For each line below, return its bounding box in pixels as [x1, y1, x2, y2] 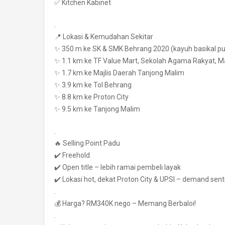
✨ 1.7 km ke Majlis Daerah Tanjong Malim [54, 69, 184, 77]
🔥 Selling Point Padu [54, 139, 120, 147]
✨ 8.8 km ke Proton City [54, 93, 129, 101]
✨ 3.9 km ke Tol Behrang [54, 81, 132, 89]
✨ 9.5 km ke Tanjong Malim [54, 105, 140, 113]
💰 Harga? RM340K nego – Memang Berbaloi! [54, 199, 196, 207]
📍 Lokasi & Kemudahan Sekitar [54, 33, 153, 41]
